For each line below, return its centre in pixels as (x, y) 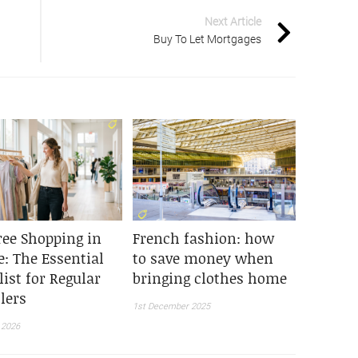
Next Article (233, 21)
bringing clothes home (210, 278)
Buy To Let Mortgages (208, 39)
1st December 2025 (172, 307)
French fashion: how (204, 239)
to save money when (203, 259)
